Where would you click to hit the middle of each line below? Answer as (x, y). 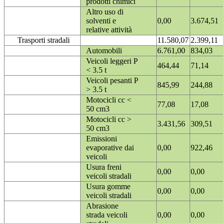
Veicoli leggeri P (112, 61)
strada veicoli (107, 215)
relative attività (109, 30)
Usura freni (104, 167)
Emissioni (102, 139)
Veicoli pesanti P (112, 81)
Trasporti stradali (44, 40)
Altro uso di (105, 12)
